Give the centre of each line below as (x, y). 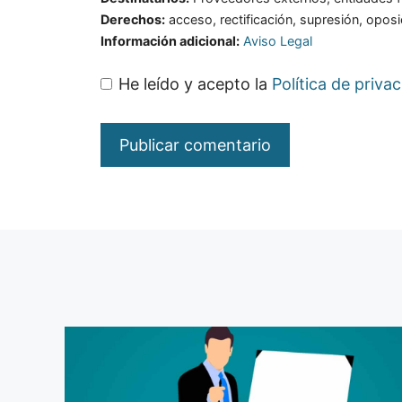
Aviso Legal (278, 40)
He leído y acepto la (195, 84)
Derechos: (133, 19)
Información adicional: (170, 40)
